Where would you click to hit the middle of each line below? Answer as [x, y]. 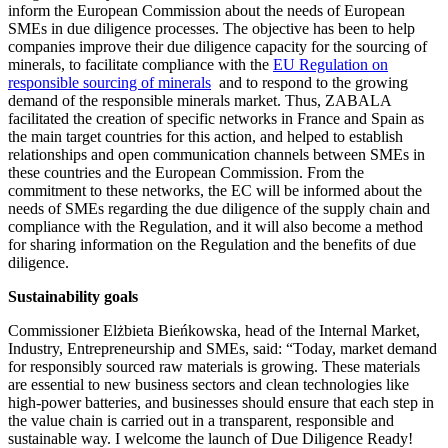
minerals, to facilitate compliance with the [140, 64]
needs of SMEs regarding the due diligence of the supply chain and [219, 208]
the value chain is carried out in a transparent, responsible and [201, 420]
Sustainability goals [73, 296]
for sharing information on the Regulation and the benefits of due [212, 244]
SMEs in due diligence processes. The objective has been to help [211, 28]
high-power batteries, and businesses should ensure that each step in [221, 402]
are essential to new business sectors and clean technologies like [208, 384]
